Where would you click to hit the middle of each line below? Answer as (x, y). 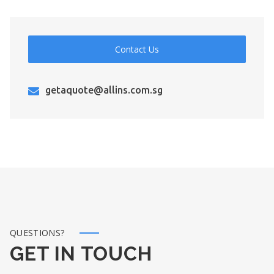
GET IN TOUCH (81, 254)
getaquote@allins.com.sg (104, 90)
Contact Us (137, 49)
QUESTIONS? (37, 233)
